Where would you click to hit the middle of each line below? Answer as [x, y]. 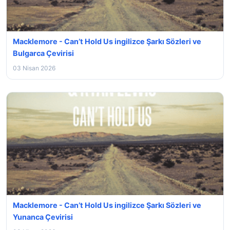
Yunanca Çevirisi [43, 217]
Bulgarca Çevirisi [43, 53]
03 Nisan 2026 [34, 68]
